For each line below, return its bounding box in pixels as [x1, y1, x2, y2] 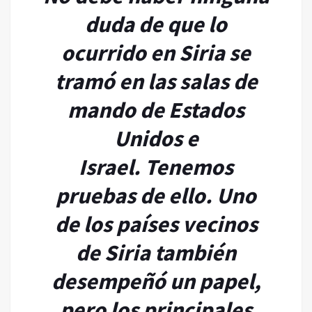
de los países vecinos [54, 210, 258, 238]
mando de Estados [68, 95, 244, 124]
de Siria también [76, 238, 236, 267]
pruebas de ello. [56, 181, 212, 210]
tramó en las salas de [54, 67, 258, 95]
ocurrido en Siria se [61, 38, 251, 67]
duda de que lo [85, 10, 227, 38]
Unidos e [114, 124, 198, 153]
